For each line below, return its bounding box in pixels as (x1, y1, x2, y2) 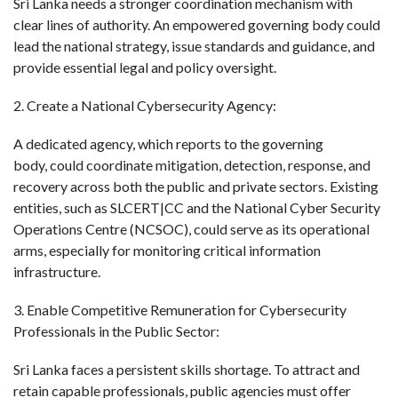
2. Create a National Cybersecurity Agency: (13, 96, 276, 114)
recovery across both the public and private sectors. (13, 178, 327, 195)
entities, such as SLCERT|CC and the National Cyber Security (13, 199, 380, 216)
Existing (327, 178, 378, 195)
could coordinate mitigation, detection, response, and (50, 156, 370, 173)
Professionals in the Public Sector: (13, 322, 219, 340)
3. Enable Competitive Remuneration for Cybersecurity (13, 301, 346, 319)
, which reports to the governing (132, 135, 323, 152)
